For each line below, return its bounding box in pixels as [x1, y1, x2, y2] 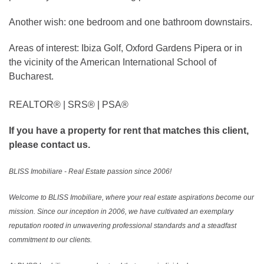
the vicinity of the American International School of [9, 57, 216, 67]
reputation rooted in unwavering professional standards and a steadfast [9, 221, 236, 230]
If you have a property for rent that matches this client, [9, 125, 249, 136]
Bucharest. [9, 71, 54, 81]
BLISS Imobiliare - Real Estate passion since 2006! [9, 167, 171, 176]
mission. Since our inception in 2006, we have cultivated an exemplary [9, 207, 233, 216]
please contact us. [9, 139, 90, 150]
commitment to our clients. [9, 235, 92, 244]
